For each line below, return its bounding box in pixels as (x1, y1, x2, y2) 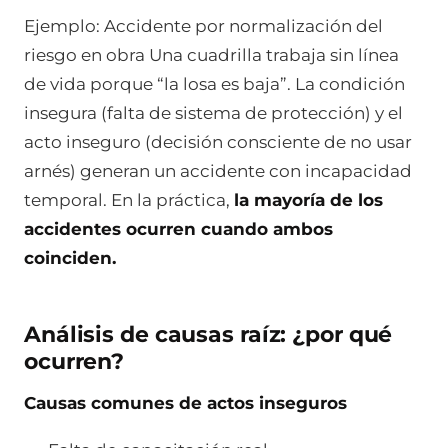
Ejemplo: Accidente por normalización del (24, 15, 383, 36)
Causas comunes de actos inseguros (24, 392, 347, 413)
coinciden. (24, 247, 116, 268)
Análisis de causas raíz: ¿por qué (24, 321, 393, 349)
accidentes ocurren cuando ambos (24, 218, 333, 239)
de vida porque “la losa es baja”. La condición (24, 73, 405, 94)
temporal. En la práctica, (24, 189, 234, 210)
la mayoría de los (234, 189, 383, 210)
